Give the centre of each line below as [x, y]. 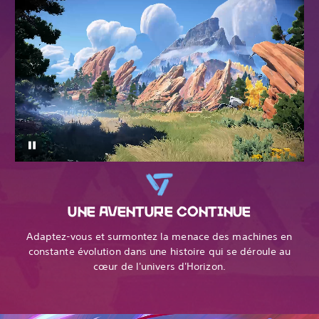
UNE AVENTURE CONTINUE [159, 210]
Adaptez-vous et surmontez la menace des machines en [159, 236]
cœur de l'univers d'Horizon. [159, 266]
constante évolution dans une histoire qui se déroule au [159, 251]
